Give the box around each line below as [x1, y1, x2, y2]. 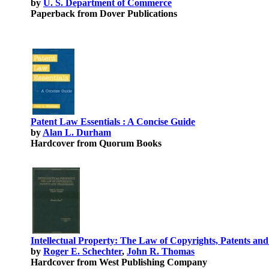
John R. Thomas [127, 246, 195, 256]
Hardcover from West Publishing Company [31, 257, 207, 267]
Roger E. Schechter [43, 246, 122, 256]
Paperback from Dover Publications [31, 8, 177, 19]
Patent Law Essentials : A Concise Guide [31, 116, 195, 127]
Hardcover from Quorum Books [31, 138, 162, 148]
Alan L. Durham [43, 127, 111, 138]
